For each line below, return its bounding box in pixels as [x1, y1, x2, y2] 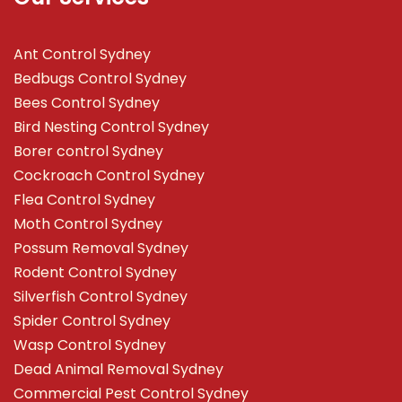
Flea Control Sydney [13, 189, 155, 210]
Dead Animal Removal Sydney [13, 359, 223, 380]
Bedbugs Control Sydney [13, 68, 187, 89]
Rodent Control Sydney [13, 262, 177, 283]
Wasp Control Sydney [13, 335, 166, 355]
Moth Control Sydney [13, 214, 162, 234]
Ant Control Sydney [13, 44, 151, 65]
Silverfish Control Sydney [13, 286, 188, 307]
